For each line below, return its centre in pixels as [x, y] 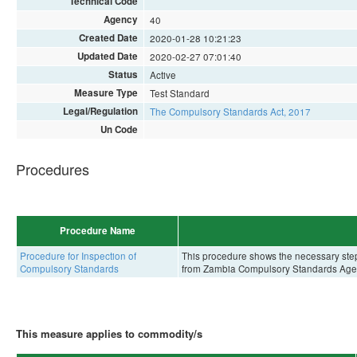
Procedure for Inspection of [78, 255]
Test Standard [180, 93]
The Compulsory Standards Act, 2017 [231, 111]
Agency [120, 19]
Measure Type [106, 92]
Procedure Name [97, 230]
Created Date [108, 37]
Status [123, 74]
